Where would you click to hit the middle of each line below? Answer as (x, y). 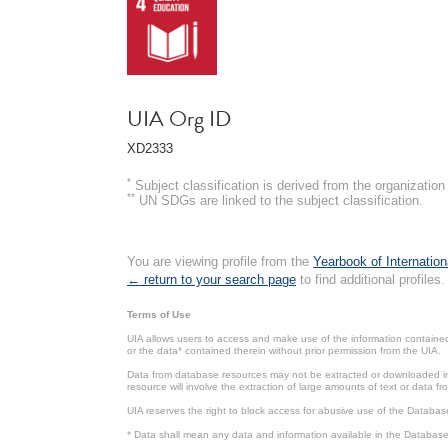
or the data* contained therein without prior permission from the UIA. (284, 350)
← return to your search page (211, 279)
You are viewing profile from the (220, 261)
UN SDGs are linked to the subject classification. (279, 200)
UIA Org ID (179, 118)
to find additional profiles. (370, 279)
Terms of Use (159, 314)
